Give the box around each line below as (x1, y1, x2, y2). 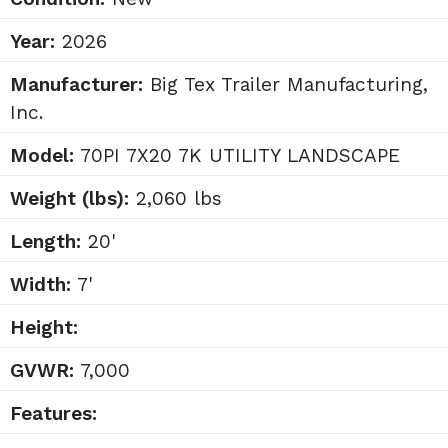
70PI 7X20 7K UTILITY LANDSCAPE (74, 144, 400, 168)
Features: (10, 402, 97, 426)
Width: (10, 273, 71, 297)
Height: (10, 316, 78, 340)
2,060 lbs (129, 187, 222, 211)
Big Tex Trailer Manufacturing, (143, 73, 428, 97)
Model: (10, 144, 74, 168)
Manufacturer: (10, 73, 143, 97)
